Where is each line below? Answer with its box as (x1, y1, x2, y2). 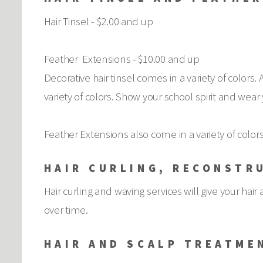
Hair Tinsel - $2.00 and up (43, 14, 153, 28)
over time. (43, 203, 88, 217)
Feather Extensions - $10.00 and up (43, 52, 200, 66)
